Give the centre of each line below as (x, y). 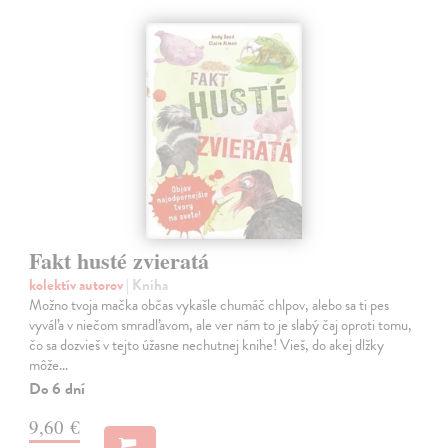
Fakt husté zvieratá (119, 261)
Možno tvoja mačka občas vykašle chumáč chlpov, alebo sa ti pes (209, 305)
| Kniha (147, 285)
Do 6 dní (57, 389)
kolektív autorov (78, 285)
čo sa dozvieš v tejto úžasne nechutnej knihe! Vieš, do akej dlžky (207, 345)
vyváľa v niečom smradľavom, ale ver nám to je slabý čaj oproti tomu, (221, 325)
